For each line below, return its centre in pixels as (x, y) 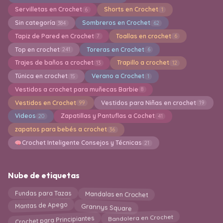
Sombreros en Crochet (116, 23)
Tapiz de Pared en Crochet (54, 36)
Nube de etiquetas (44, 175)
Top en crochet (37, 49)
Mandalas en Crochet (116, 195)
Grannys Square (107, 205)
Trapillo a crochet (143, 63)
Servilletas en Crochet (48, 9)
